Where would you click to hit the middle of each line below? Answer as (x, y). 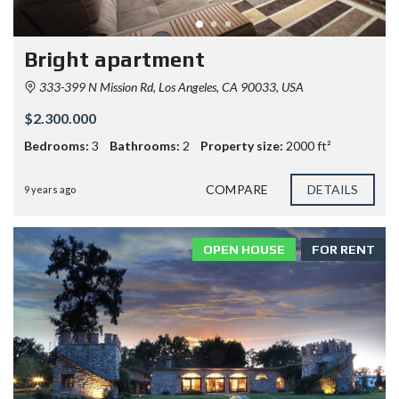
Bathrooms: (145, 145)
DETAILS (333, 189)
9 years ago (50, 189)
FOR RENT (343, 249)
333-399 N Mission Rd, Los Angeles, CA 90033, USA (170, 86)
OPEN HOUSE (244, 249)
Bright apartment (114, 59)
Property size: (242, 145)
